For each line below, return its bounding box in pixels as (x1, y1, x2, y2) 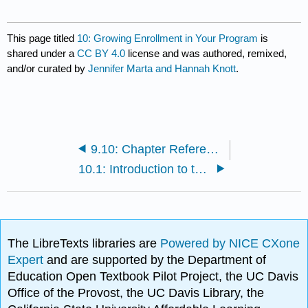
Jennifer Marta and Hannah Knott (88, 63, 236, 75)
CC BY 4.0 (77, 47, 126, 60)
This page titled (7, 32, 78, 45)
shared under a (7, 47, 78, 60)
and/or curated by (7, 63, 89, 75)
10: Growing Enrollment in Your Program (77, 32, 258, 45)
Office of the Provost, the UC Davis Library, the (8, 285, 265, 300)
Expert (8, 252, 47, 267)
